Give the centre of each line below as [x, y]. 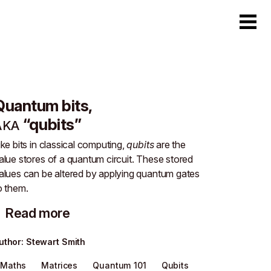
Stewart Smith [56, 241]
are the [170, 145]
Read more [38, 213]
